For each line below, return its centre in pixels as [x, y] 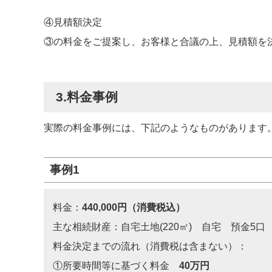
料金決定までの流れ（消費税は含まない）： [150, 246]
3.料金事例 [87, 97]
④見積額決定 [73, 22]
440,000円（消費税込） [134, 207]
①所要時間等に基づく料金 [116, 266]
